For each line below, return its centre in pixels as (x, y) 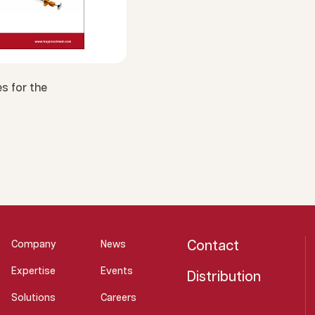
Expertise (34, 271)
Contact (213, 246)
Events (116, 271)
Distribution (224, 277)
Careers (118, 298)
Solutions (34, 298)
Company (34, 245)
